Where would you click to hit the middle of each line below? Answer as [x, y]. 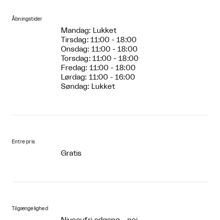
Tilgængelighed [30, 208]
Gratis [71, 153]
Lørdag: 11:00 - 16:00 [98, 77]
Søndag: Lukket [88, 86]
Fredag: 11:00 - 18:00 [98, 68]
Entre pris [24, 142]
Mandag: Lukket [89, 30]
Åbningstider [27, 19]
